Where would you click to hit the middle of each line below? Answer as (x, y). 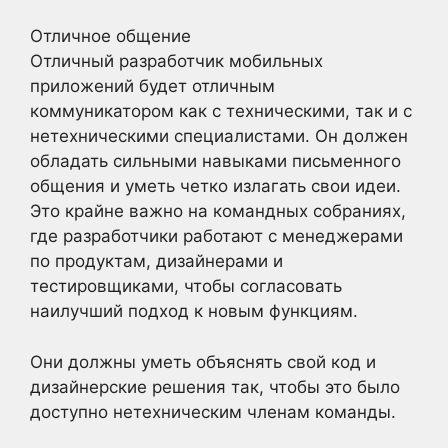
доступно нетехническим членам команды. (213, 411)
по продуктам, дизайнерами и (156, 261)
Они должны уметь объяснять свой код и (203, 361)
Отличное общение (110, 36)
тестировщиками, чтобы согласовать (186, 286)
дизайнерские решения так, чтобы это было (215, 386)
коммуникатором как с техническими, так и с (221, 111)
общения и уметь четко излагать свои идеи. (215, 186)
